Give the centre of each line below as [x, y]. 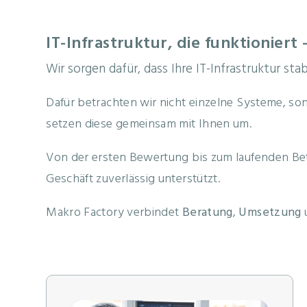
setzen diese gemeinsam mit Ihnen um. [149, 125]
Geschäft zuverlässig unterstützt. [133, 180]
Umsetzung [270, 213]
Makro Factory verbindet [114, 213]
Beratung [207, 213]
